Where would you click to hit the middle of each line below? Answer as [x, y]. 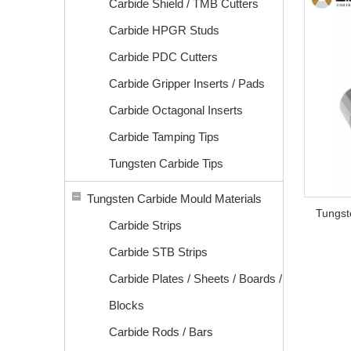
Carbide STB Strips [158, 252]
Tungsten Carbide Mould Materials [174, 199]
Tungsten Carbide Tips [166, 163]
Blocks [127, 305]
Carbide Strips [145, 225]
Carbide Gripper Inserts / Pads [187, 83]
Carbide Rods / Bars [161, 332]
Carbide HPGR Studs [164, 30]
